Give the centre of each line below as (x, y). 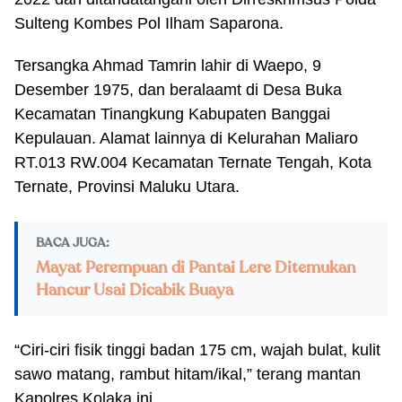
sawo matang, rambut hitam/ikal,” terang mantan (188, 374)
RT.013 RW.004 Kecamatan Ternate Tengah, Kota (193, 162)
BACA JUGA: (73, 244)
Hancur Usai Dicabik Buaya (135, 291)
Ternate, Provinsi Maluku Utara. (127, 187)
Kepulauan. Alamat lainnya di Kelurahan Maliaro (186, 138)
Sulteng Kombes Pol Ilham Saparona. (149, 23)
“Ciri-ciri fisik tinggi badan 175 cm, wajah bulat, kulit (197, 350)
